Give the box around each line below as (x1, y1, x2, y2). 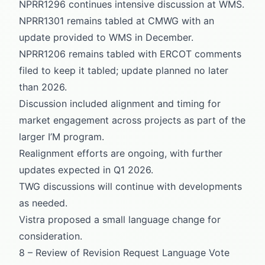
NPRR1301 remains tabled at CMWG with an (19, 14, 214, 27)
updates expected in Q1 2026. (19, 163, 153, 176)
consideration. (19, 230, 82, 242)
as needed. (19, 196, 67, 209)
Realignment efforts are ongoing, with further (19, 147, 222, 159)
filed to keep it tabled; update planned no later (19, 64, 228, 76)
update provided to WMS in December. (19, 31, 193, 43)
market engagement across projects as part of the (19, 114, 245, 126)
